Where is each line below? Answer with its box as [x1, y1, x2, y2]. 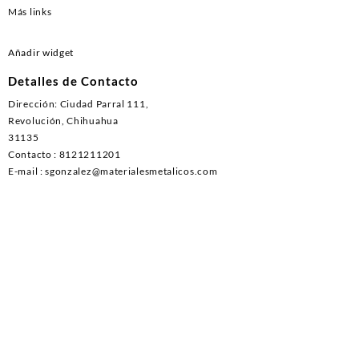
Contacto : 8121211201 [8, 148, 121, 161]
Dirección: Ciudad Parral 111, [8, 98, 149, 111]
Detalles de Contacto [8, 73, 139, 88]
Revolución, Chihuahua [8, 115, 119, 127]
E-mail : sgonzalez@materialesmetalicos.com [8, 165, 218, 178]
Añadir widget [8, 46, 75, 58]
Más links [8, 5, 52, 18]
